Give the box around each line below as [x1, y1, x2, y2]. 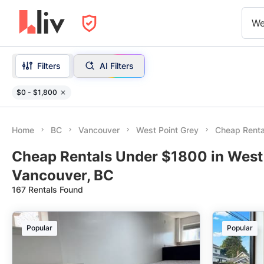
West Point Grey [136, 125, 199, 135]
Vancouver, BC [12, 167, 114, 184]
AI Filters [99, 60, 134, 71]
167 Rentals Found [12, 184, 83, 194]
